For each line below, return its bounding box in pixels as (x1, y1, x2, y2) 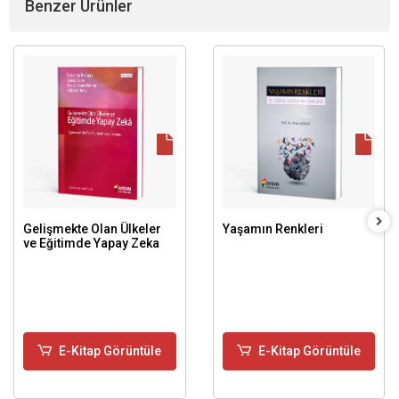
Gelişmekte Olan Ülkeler (23, 221, 161, 236)
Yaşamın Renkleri (222, 221, 323, 236)
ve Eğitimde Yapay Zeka (23, 235, 159, 250)
